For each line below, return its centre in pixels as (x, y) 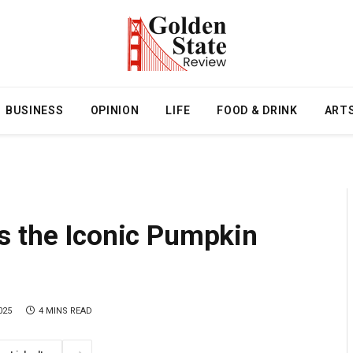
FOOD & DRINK (257, 110)
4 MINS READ (66, 310)
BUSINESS (34, 110)
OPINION (115, 110)
